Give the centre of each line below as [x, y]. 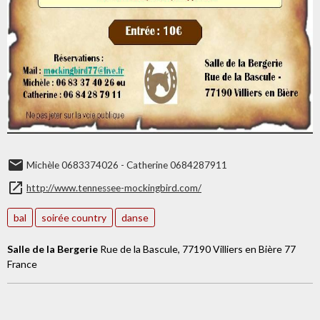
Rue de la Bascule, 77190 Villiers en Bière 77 [197, 249]
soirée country [74, 217]
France [22, 264]
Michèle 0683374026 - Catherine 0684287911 [127, 165]
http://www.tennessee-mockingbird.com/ [114, 188]
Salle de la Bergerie [52, 249]
